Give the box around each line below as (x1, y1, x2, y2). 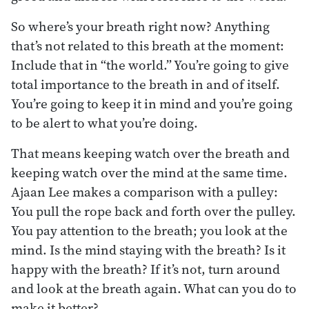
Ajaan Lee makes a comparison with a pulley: (11, 182, 278, 201)
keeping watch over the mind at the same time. (11, 163, 288, 181)
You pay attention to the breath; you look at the (11, 221, 288, 239)
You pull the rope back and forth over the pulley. (11, 201, 296, 220)
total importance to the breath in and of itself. (11, 74, 280, 93)
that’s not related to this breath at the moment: (11, 36, 284, 54)
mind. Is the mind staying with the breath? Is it (11, 240, 286, 259)
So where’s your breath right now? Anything (11, 17, 270, 35)
